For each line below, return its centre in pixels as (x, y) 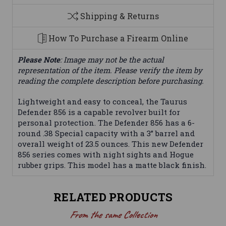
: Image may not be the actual (112, 60)
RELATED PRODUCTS (113, 197)
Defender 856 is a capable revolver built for (99, 112)
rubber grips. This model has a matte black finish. (112, 165)
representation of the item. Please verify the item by (110, 70)
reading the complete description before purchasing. (111, 81)
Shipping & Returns (119, 16)
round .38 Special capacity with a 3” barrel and (106, 133)
